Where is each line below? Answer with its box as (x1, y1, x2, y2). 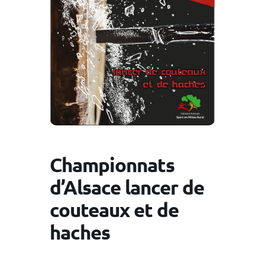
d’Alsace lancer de (50, 175, 204, 200)
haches (50, 220, 110, 245)
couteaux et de (50, 198, 179, 222)
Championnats (50, 153, 174, 177)
